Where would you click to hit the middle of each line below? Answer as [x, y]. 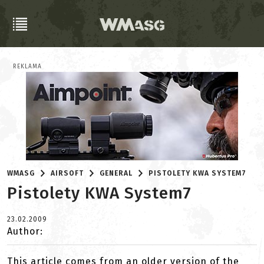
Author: [25, 231]
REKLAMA [27, 67]
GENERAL [116, 173]
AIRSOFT [67, 173]
